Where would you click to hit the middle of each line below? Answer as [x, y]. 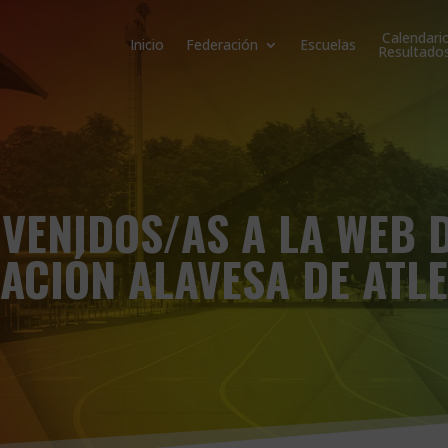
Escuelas [327, 44]
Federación [221, 44]
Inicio [146, 44]
